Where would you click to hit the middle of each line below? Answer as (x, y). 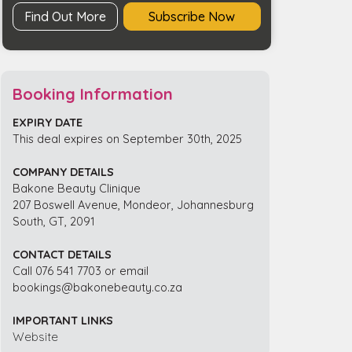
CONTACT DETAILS (62, 254)
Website (36, 336)
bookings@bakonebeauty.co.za (98, 287)
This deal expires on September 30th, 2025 (128, 138)
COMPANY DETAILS (64, 171)
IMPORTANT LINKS (63, 320)
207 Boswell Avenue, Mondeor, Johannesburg (134, 204)
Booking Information (93, 93)
